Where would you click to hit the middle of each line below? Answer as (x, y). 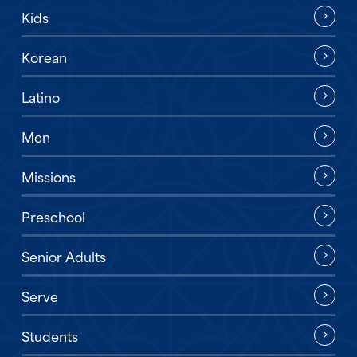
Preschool (53, 216)
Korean (44, 56)
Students (49, 335)
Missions (48, 176)
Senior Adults (63, 255)
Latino (40, 96)
